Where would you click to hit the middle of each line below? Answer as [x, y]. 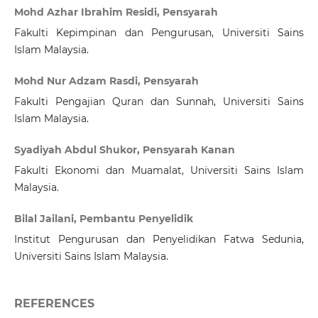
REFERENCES [54, 304]
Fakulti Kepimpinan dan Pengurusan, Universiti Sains [159, 33]
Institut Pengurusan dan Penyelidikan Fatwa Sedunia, [159, 240]
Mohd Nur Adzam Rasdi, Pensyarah [106, 81]
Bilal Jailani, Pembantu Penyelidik [103, 219]
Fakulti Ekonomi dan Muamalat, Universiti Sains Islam [159, 171]
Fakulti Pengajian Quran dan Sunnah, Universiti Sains [159, 102]
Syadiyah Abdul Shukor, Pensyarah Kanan [124, 150]
